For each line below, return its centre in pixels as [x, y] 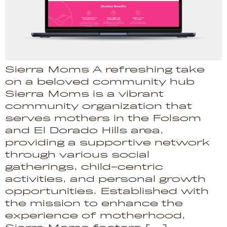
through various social [77, 155]
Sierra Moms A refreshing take [105, 70]
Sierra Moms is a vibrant [84, 94]
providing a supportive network [107, 143]
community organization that [99, 106]
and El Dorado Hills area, [84, 131]
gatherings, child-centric [84, 167]
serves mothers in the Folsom [103, 119]
